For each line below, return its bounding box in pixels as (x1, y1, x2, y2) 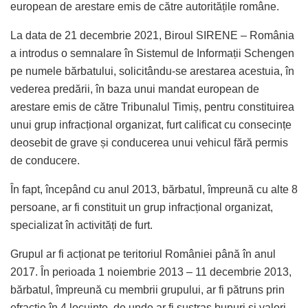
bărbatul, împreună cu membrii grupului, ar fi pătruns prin (10, 283, 285, 296)
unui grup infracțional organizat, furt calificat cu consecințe (10, 118, 291, 131)
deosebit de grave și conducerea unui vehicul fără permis (10, 136, 288, 148)
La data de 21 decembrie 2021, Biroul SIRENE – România (10, 29, 294, 41)
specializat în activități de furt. (10, 219, 153, 231)
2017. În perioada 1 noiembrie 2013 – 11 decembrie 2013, (10, 265, 291, 278)
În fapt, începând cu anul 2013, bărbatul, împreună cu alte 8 (10, 183, 298, 195)
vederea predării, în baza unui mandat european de (10, 82, 259, 95)
